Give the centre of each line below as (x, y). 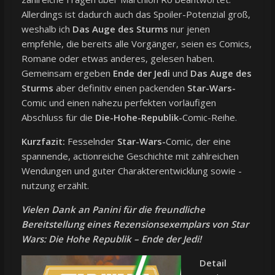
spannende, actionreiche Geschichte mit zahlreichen (130, 156)
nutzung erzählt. (55, 186)
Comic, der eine (198, 141)
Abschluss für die (58, 118)
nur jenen (189, 29)
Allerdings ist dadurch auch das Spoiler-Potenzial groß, (136, 14)
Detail (213, 263)
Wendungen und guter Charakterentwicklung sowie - (131, 171)
